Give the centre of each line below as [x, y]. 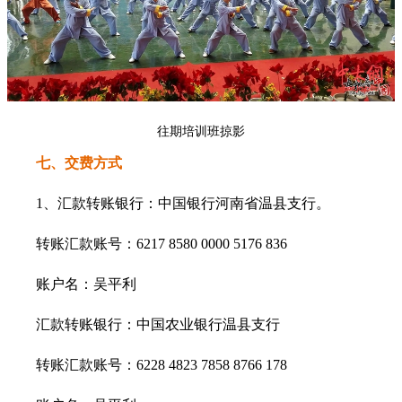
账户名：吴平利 [86, 284]
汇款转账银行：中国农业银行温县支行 [158, 325]
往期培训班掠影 [201, 132]
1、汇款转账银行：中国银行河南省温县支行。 [183, 204]
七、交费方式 [79, 163]
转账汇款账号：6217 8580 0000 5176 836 [162, 244]
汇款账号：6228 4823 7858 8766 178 [176, 365]
